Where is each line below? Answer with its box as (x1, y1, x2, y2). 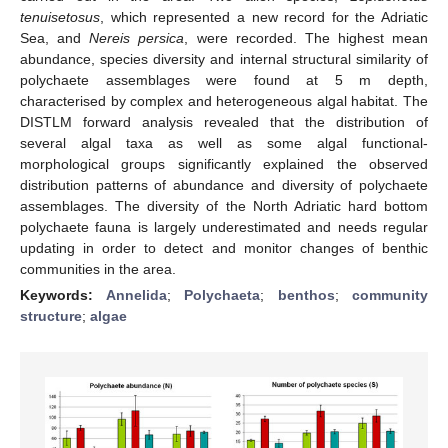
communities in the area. (20, 260, 176, 277)
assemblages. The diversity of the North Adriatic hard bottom (20, 197, 428, 214)
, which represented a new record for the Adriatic (100, 8, 428, 25)
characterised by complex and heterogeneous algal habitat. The (20, 92, 428, 109)
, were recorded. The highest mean (184, 29, 428, 46)
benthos (277, 286, 335, 303)
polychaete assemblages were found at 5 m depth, (20, 71, 428, 88)
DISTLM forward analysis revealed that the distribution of (20, 113, 428, 130)
